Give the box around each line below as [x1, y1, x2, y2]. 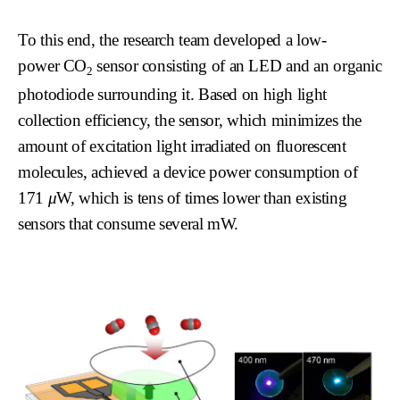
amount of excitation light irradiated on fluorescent [18, 136, 346, 155]
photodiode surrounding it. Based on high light [18, 84, 327, 104]
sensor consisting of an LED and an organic [92, 56, 382, 76]
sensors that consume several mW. [18, 213, 239, 233]
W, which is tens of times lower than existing [56, 187, 347, 207]
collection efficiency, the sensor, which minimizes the [18, 110, 362, 129]
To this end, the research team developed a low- [18, 30, 327, 50]
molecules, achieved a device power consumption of [18, 162, 358, 181]
